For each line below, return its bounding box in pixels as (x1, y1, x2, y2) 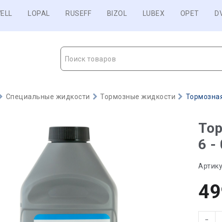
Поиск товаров (64, 55, 116, 63)
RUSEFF (65, 9, 91, 17)
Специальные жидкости (5, 93, 90, 101)
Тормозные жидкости (100, 93, 176, 101)
